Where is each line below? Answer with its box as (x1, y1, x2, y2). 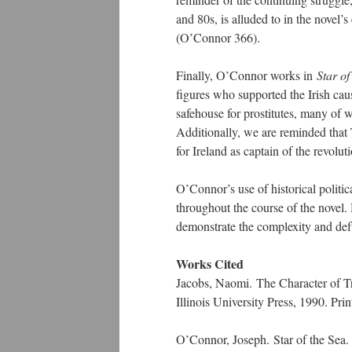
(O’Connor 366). (176, 29, 260, 46)
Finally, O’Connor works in (176, 67, 317, 83)
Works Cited (176, 255, 247, 273)
